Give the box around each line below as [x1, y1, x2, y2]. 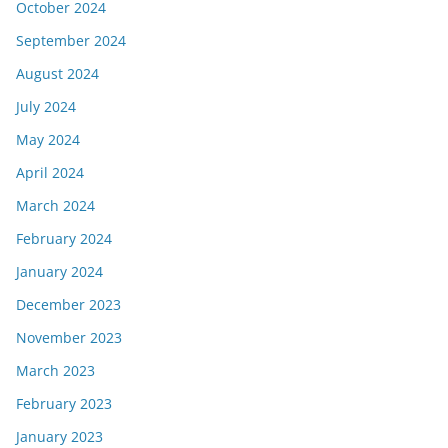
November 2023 [16, 328, 122, 348]
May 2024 [16, 130, 80, 150]
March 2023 [16, 361, 95, 381]
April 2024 [16, 163, 84, 183]
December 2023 [16, 295, 121, 315]
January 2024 [16, 262, 103, 282]
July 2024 [16, 97, 76, 117]
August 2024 [16, 64, 99, 84]
